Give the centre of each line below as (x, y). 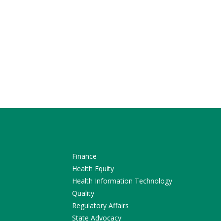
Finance (84, 156)
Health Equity (93, 168)
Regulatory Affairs (100, 205)
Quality (83, 193)
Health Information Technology (122, 181)
